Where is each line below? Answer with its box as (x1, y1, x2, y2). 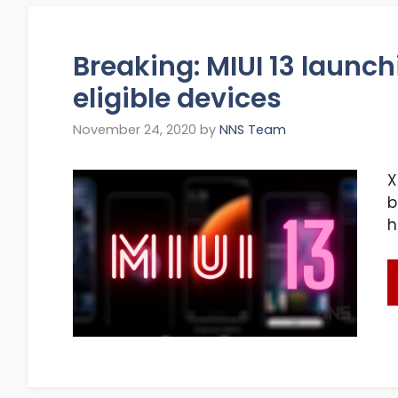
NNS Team (219, 121, 286, 139)
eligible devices (73, 80, 282, 117)
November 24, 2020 (73, 121, 196, 139)
